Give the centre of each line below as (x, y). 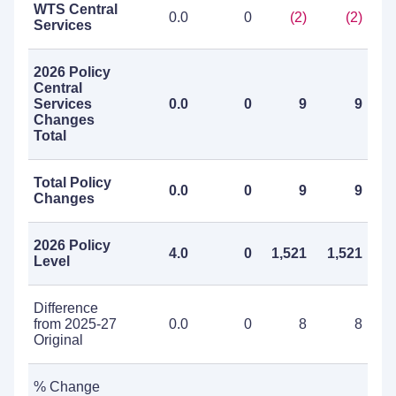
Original (58, 340)
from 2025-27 (75, 324)
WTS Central (76, 9)
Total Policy (72, 183)
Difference (66, 308)
